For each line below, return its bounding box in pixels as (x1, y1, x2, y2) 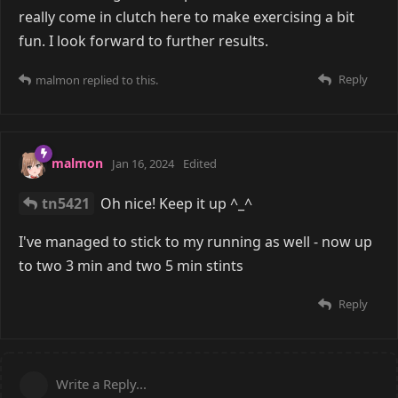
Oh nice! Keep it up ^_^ (97, 193, 252, 213)
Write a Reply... (56, 374, 147, 393)
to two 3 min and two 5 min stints (19, 255, 243, 275)
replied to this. (80, 71, 158, 88)
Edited (183, 155, 217, 171)
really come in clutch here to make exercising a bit (19, 6, 354, 27)
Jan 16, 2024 (112, 155, 174, 171)
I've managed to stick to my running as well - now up (19, 231, 372, 251)
